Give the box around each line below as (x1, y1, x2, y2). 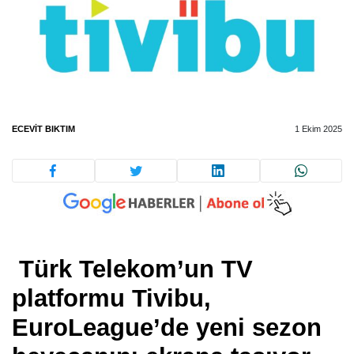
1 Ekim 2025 (295, 123, 342, 134)
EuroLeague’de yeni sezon (12, 314, 322, 342)
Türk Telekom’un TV (12, 255, 253, 284)
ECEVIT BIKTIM (12, 123, 75, 134)
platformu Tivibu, (12, 284, 211, 313)
